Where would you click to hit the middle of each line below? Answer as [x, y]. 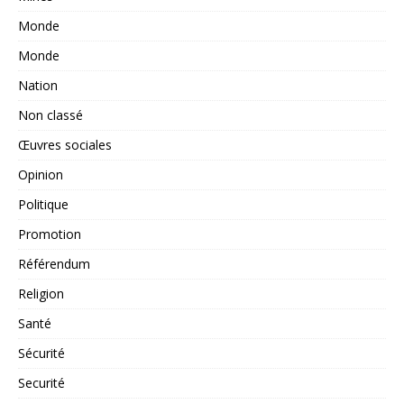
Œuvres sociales [65, 145]
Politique [43, 205]
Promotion [50, 234]
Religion [41, 294]
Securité [41, 383]
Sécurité [41, 353]
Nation [38, 86]
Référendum [54, 264]
